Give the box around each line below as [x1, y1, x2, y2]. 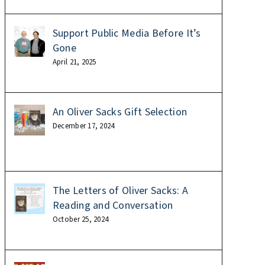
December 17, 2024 [52, 121, 115, 132]
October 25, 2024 [52, 214, 109, 225]
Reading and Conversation [52, 198, 173, 214]
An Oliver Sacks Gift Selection [52, 105, 188, 120]
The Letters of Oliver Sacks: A [52, 183, 189, 199]
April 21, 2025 [52, 57, 96, 68]
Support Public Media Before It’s [52, 26, 201, 41]
